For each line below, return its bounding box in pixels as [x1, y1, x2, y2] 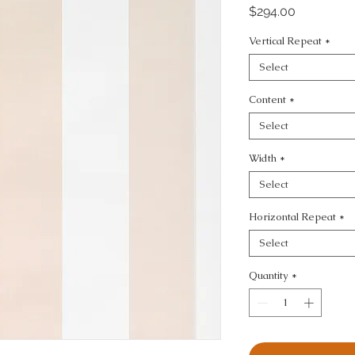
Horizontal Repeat [249, 210, 336, 223]
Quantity [249, 269, 288, 282]
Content [249, 93, 286, 106]
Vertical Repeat [249, 34, 322, 48]
